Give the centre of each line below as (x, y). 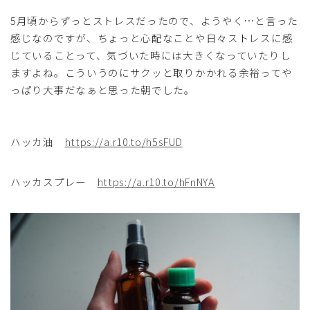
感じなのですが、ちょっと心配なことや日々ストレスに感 (152, 38)
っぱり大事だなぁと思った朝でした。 (103, 90)
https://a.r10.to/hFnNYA (156, 182)
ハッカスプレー (54, 182)
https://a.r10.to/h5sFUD (124, 142)
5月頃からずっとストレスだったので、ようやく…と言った (154, 21)
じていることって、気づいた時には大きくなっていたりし (151, 55)
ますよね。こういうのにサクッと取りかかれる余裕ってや (152, 73)
